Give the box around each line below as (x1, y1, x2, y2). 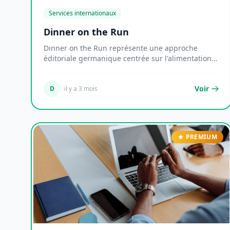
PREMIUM (185, 132, 217, 141)
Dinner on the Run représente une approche (44, 43, 198, 53)
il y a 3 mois (64, 84, 98, 93)
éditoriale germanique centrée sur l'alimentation (44, 53, 212, 63)
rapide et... (44, 64, 81, 73)
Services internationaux (49, 9, 116, 17)
